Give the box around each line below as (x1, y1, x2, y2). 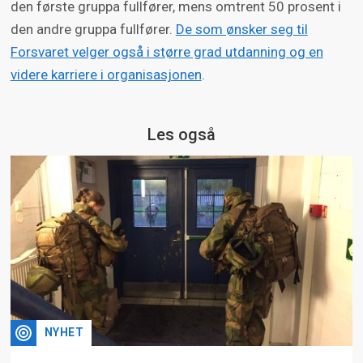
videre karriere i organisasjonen (10, 66, 202, 83)
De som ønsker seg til (175, 21, 308, 38)
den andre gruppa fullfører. (10, 21, 176, 38)
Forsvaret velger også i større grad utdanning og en (10, 44, 323, 61)
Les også (147, 125, 216, 145)
